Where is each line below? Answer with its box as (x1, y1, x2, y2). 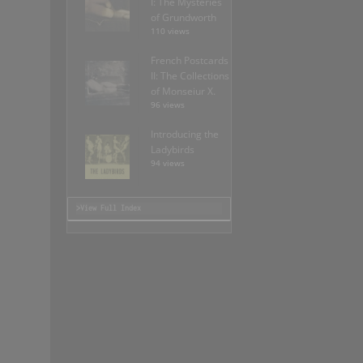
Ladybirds (151, 143, 194, 157)
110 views (151, 26, 190, 37)
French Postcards (151, 53, 228, 68)
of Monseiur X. (151, 84, 216, 99)
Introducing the (151, 127, 219, 142)
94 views (151, 158, 185, 169)
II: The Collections (151, 69, 229, 83)
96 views (151, 100, 185, 111)
